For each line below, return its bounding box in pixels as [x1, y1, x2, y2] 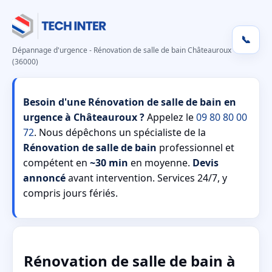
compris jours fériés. [23, 186, 118, 200]
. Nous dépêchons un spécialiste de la [34, 126, 206, 139]
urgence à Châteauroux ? [23, 110, 144, 124]
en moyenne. [128, 156, 192, 169]
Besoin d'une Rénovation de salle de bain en [23, 95, 236, 109]
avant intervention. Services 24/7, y [66, 171, 227, 185]
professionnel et [157, 141, 234, 154]
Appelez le [144, 110, 196, 124]
